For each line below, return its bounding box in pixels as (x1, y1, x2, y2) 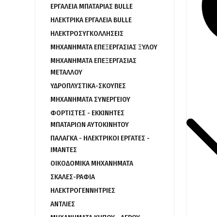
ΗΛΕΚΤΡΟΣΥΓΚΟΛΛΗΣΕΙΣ (50, 29, 124, 38)
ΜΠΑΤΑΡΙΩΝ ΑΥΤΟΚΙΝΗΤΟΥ (50, 120, 129, 129)
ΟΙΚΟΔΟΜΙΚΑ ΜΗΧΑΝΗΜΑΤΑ (50, 159, 133, 168)
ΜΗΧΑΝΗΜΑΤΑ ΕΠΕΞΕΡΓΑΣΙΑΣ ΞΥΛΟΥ (50, 43, 157, 51)
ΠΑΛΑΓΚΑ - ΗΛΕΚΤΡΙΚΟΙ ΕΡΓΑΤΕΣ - (50, 134, 150, 142)
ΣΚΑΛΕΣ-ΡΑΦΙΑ (50, 172, 95, 181)
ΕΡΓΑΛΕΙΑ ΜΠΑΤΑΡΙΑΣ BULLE (50, 2, 133, 11)
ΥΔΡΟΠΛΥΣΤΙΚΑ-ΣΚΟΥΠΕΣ (50, 81, 126, 90)
